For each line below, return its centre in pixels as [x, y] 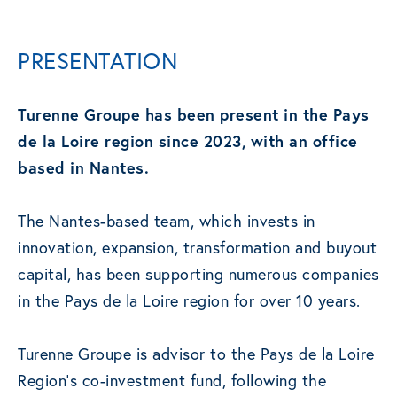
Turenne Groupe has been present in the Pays [194, 115]
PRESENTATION [97, 61]
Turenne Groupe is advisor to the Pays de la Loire [196, 354]
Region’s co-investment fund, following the [172, 381]
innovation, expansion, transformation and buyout [197, 248]
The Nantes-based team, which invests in [167, 221]
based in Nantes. [83, 168]
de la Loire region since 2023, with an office [188, 141]
